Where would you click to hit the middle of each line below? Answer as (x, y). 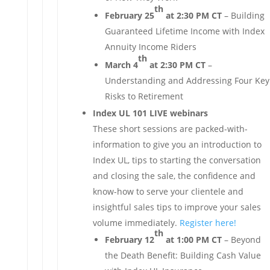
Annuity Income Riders (150, 47)
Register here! (208, 223)
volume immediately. (136, 223)
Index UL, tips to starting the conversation (177, 160)
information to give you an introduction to (177, 144)
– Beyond (241, 240)
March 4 (121, 65)
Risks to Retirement (144, 96)
